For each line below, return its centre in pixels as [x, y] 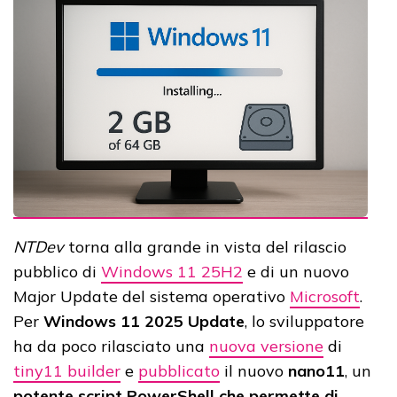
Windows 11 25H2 [172, 272]
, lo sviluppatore [304, 322]
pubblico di [57, 272]
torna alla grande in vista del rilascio [205, 247]
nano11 [316, 371]
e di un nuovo [296, 272]
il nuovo [254, 371]
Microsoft [325, 297]
